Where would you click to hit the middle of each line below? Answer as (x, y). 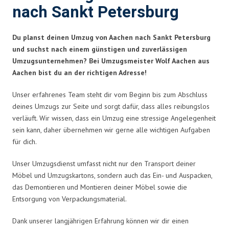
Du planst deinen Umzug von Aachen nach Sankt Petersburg (111, 37)
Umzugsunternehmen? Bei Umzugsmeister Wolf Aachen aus (111, 61)
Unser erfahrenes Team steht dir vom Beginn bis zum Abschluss (110, 94)
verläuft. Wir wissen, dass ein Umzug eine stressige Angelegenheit (114, 118)
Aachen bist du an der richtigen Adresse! (79, 72)
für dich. (25, 141)
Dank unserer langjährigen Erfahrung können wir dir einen (100, 221)
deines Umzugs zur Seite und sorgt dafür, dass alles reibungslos (111, 106)
